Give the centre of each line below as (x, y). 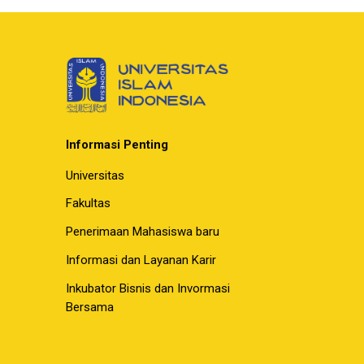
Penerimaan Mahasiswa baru (142, 232)
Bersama (89, 308)
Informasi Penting (117, 144)
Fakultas (88, 204)
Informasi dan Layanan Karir (141, 260)
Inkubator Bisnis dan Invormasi (147, 289)
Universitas (95, 175)
